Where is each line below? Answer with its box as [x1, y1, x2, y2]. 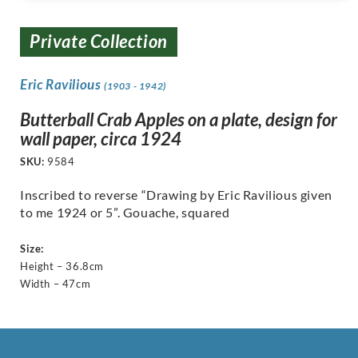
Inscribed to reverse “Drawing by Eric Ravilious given [20, 187, 332, 203]
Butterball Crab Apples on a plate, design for [20, 109, 337, 131]
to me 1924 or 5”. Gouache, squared [20, 205, 230, 221]
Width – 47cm [20, 277, 91, 291]
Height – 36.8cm [20, 260, 104, 273]
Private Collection [30, 30, 168, 53]
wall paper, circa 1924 [20, 128, 181, 150]
